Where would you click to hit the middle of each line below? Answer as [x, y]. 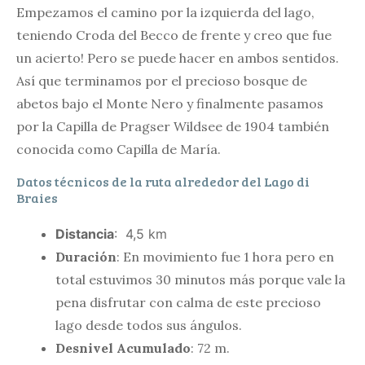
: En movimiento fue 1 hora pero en [225, 256]
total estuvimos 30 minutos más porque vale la [200, 279]
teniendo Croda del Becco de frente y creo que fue [174, 35]
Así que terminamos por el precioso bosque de [162, 80]
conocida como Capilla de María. [119, 149]
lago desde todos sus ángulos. [149, 325]
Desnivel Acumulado [123, 347]
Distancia [85, 233]
